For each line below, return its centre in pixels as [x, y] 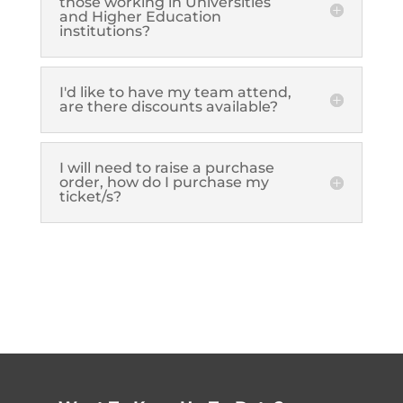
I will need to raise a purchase [166, 167]
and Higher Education [140, 16]
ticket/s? [90, 196]
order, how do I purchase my [164, 182]
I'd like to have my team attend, [175, 92]
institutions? [104, 31]
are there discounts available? [168, 106]
